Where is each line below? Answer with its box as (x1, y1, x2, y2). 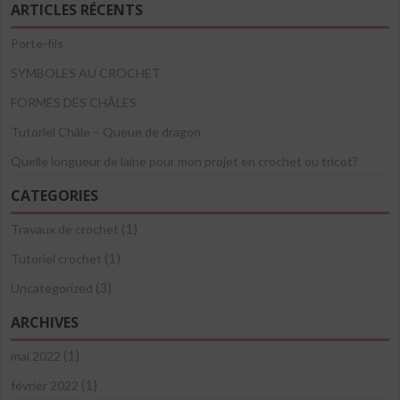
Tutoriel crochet (11, 251, 103, 266)
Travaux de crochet (11, 221, 120, 237)
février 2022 (11, 378, 79, 393)
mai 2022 (11, 348, 62, 363)
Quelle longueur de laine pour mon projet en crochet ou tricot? (11, 154, 359, 169)
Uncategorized (11, 280, 94, 296)
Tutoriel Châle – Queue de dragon (11, 124, 202, 139)
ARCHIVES (11, 312, 79, 332)
